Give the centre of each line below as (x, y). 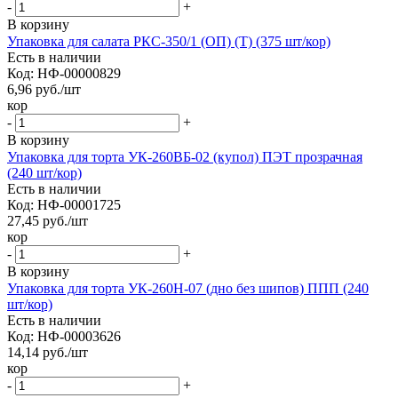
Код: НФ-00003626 (64, 336)
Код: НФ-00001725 (64, 204)
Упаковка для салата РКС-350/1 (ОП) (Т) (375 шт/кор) (169, 41)
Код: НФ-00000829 (64, 73)
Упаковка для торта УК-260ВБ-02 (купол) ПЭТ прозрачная (185, 156)
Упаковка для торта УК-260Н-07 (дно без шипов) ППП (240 (188, 288)
